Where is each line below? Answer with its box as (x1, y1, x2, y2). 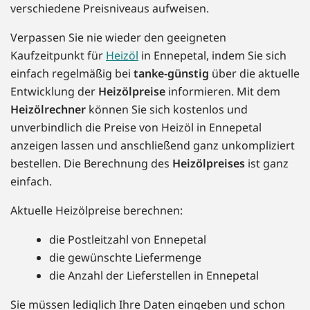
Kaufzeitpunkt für (10, 48, 106, 64)
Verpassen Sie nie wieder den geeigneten (10, 30, 226, 46)
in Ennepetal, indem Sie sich (138, 48, 286, 64)
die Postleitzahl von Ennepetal (49, 232, 206, 248)
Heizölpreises (172, 156, 245, 172)
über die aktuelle (209, 66, 300, 82)
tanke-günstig (134, 66, 209, 82)
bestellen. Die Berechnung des (10, 156, 172, 172)
